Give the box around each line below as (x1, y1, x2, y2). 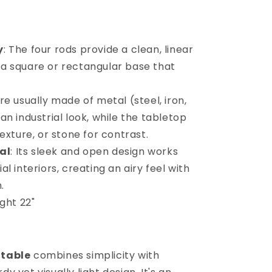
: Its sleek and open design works (10, 144, 178, 158)
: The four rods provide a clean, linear (4, 42, 194, 56)
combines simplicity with (30, 248, 160, 262)
